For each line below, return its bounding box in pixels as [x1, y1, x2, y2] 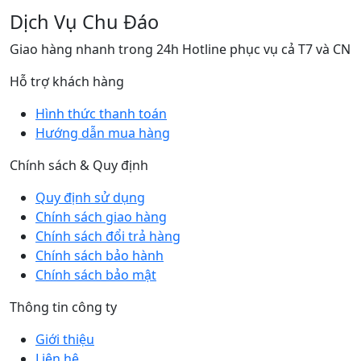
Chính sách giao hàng [35, 208, 167, 226]
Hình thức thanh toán [35, 105, 167, 123]
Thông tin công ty [10, 298, 117, 317]
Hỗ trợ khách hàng [10, 73, 124, 91]
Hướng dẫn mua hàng [35, 124, 170, 143]
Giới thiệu [35, 330, 94, 349]
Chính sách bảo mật [35, 266, 156, 284]
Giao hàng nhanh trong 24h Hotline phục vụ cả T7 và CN [10, 40, 351, 59]
